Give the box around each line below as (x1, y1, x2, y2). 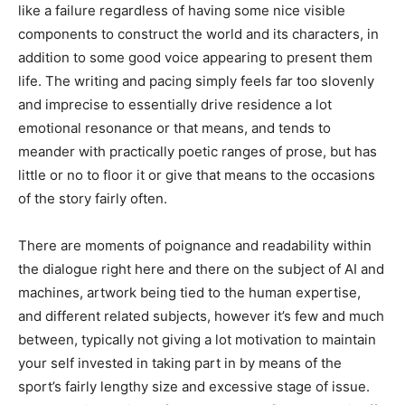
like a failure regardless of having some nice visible (18, 2, 345, 20)
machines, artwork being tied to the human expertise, (18, 284, 361, 302)
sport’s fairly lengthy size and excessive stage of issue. (18, 378, 370, 396)
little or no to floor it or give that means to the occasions (18, 166, 375, 184)
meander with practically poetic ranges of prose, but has (18, 143, 377, 161)
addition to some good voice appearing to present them (18, 49, 372, 67)
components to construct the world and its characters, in (18, 25, 379, 43)
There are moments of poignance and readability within (18, 237, 372, 255)
